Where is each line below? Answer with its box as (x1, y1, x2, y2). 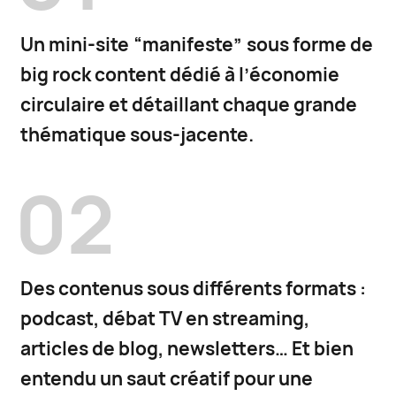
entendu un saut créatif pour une (19, 367, 313, 392)
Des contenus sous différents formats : (19, 277, 366, 301)
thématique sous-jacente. (19, 123, 254, 148)
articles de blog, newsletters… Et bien (19, 337, 354, 362)
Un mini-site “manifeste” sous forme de (19, 33, 373, 57)
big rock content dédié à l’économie (19, 63, 339, 88)
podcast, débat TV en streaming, (19, 307, 309, 331)
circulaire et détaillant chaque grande (19, 93, 357, 118)
